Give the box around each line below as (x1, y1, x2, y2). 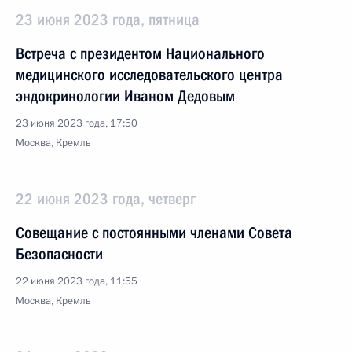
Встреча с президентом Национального (16, 44, 265, 63)
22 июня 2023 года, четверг (16, 189, 196, 208)
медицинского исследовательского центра (16, 65, 283, 84)
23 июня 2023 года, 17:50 (16, 116, 137, 130)
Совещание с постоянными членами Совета (16, 223, 292, 242)
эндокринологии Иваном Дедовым (16, 86, 235, 105)
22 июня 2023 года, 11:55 (16, 274, 137, 288)
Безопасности (16, 244, 103, 263)
